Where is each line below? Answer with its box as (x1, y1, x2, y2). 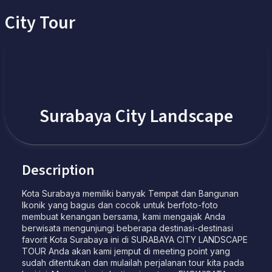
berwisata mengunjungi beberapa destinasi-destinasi (22, 223, 233, 234)
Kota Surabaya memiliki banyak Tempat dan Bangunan (22, 188, 239, 199)
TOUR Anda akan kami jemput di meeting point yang (22, 246, 230, 257)
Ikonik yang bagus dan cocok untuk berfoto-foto (22, 200, 218, 211)
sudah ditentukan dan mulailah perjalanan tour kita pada (22, 257, 244, 268)
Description (22, 160, 95, 182)
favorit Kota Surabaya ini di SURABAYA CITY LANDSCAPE (22, 234, 248, 245)
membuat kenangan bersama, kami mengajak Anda (22, 211, 225, 222)
